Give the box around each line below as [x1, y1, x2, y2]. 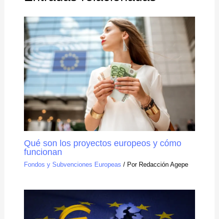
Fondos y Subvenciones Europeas [23, 160, 121, 168]
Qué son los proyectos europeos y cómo [23, 138, 181, 149]
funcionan [23, 147, 62, 157]
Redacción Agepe [138, 160, 188, 168]
